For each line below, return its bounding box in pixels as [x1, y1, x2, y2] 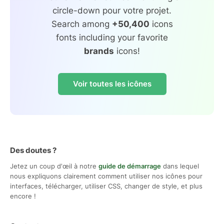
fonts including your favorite [56, 32, 168, 42]
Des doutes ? [10, 145, 56, 155]
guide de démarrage [98, 161, 161, 170]
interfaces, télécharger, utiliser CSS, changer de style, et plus [10, 181, 202, 190]
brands [84, 45, 114, 56]
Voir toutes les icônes [72, 78, 151, 88]
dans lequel [161, 161, 199, 170]
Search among [51, 18, 112, 29]
